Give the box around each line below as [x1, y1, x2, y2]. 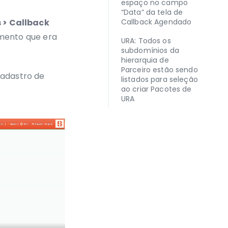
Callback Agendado [121, 17, 192, 27]
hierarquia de [121, 55, 169, 65]
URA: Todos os [121, 36, 171, 46]
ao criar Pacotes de [121, 84, 192, 94]
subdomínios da [121, 45, 179, 55]
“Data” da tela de [121, 7, 183, 17]
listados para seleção [121, 74, 198, 84]
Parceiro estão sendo [121, 65, 198, 75]
